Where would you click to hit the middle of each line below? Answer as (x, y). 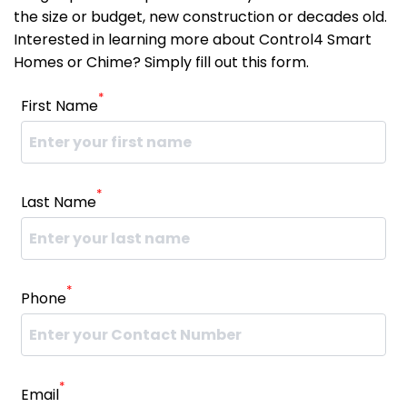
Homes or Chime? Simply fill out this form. (161, 62)
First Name (60, 106)
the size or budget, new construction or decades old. (200, 17)
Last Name (59, 202)
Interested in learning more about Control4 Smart (193, 40)
